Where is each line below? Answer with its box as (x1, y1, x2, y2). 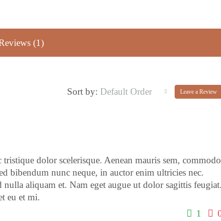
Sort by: (67, 86, 98, 97)
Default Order (100, 86, 152, 97)
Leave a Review (180, 88, 217, 95)
